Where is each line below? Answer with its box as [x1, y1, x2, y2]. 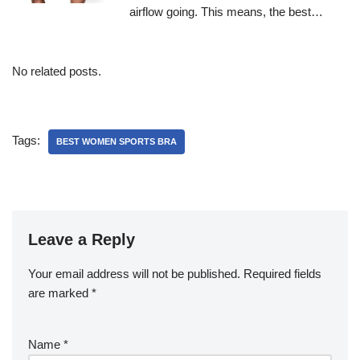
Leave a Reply [28, 231, 135, 249]
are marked [28, 286, 92, 301]
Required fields [243, 267, 321, 281]
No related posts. [12, 64, 101, 79]
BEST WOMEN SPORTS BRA [56, 137, 177, 147]
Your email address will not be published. [28, 267, 240, 281]
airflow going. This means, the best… [129, 5, 324, 19]
